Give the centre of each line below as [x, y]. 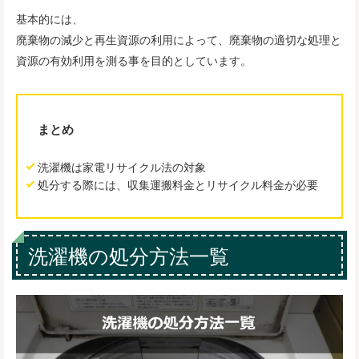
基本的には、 [50, 18]
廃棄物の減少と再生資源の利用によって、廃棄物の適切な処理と [179, 39]
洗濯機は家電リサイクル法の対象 [122, 167]
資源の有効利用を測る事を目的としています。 [134, 60]
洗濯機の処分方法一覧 [128, 255]
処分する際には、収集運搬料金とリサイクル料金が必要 [178, 185]
